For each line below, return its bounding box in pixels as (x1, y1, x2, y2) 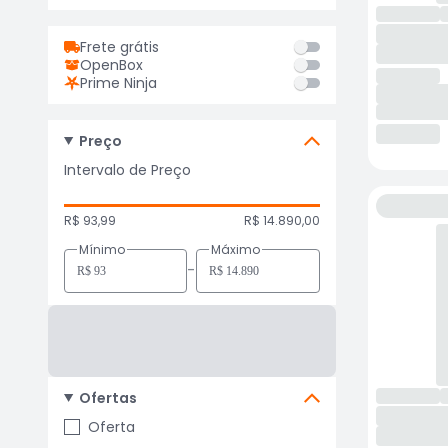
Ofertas (78, 388, 137, 408)
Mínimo (79, 241, 125, 258)
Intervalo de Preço (64, 160, 191, 180)
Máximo (211, 241, 261, 258)
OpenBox (80, 55, 143, 75)
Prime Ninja (80, 73, 157, 93)
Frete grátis (80, 37, 159, 57)
